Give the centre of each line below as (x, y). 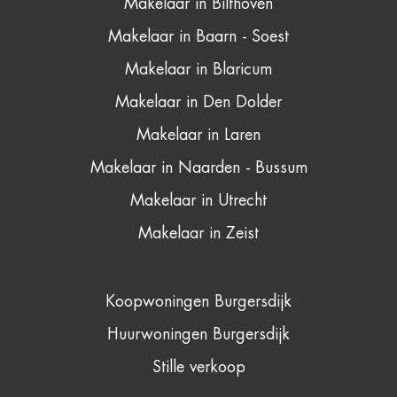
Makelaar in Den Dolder (198, 102)
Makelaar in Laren (198, 135)
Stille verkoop (198, 367)
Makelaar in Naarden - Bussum (198, 168)
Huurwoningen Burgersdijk (198, 335)
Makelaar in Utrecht (198, 201)
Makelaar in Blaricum (198, 70)
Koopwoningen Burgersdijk (198, 302)
